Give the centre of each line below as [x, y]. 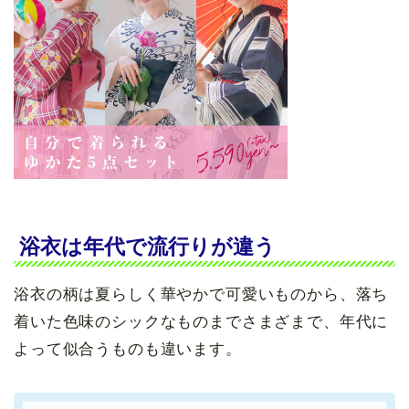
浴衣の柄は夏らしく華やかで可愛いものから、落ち [201, 295]
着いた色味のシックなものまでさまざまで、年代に [201, 322]
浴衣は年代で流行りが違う [147, 247]
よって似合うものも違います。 [128, 350]
